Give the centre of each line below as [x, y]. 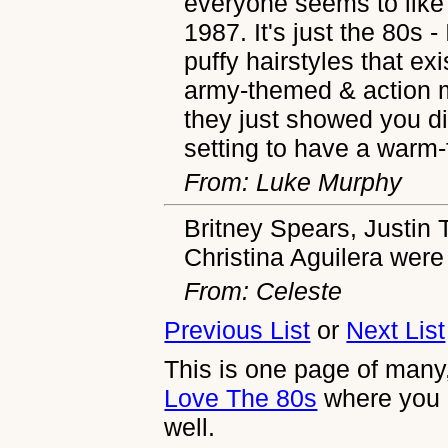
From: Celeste [263, 290]
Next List [396, 329]
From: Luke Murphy [293, 182]
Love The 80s [241, 397]
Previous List [237, 329]
